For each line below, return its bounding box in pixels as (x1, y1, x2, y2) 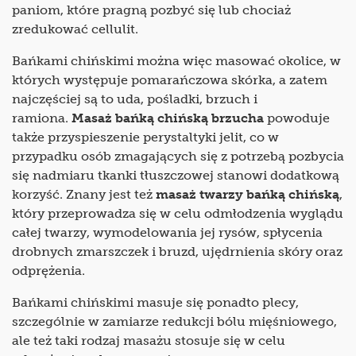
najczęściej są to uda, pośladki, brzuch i (12, 91, 257, 107)
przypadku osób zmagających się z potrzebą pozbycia (12, 149, 344, 164)
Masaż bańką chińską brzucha (72, 110, 267, 126)
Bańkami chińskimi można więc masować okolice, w (12, 53, 341, 69)
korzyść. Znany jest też (12, 187, 156, 203)
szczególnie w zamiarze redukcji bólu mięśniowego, (12, 314, 337, 330)
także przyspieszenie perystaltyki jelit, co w (12, 130, 279, 145)
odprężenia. (12, 263, 85, 279)
